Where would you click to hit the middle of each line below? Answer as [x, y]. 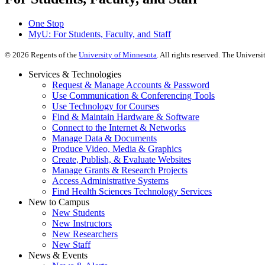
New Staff [71, 245]
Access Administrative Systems [110, 181]
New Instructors [82, 224]
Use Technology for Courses [106, 106]
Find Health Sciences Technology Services [132, 192]
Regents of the [54, 55]
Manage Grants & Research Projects [120, 170]
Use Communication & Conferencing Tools [133, 96]
